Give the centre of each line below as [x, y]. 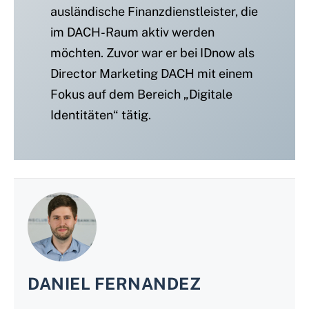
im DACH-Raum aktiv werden [132, 32]
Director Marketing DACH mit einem [151, 74]
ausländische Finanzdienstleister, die [154, 12]
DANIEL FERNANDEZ [114, 284]
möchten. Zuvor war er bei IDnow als [152, 53]
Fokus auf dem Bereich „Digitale [141, 94]
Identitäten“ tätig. [100, 115]
